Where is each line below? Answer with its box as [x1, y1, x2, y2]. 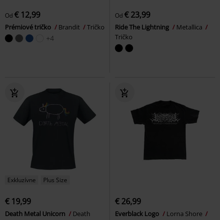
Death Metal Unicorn [5, 209, 67, 218]
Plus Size [43, 175, 67, 184]
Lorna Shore [166, 209, 204, 218]
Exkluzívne [7, 175, 36, 184]
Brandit [58, 22, 82, 31]
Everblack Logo [115, 209, 161, 218]
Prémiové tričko [5, 22, 53, 31]
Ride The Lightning [115, 22, 170, 31]
